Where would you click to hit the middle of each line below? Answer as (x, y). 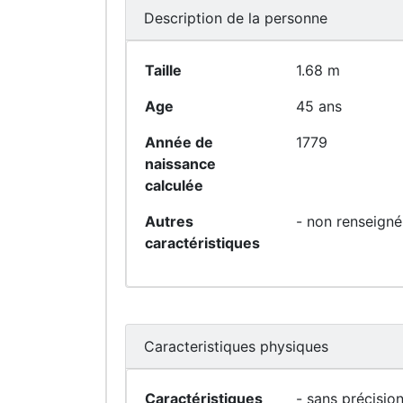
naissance (180, 164)
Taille (163, 70)
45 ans (319, 106)
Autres (169, 221)
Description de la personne (236, 18)
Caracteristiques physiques (236, 346)
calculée (174, 185)
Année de (179, 142)
